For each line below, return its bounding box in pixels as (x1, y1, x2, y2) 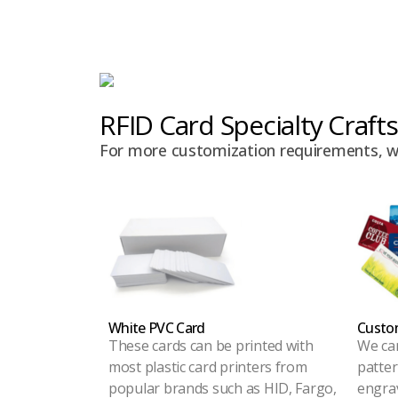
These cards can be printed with (108, 336, 314, 355)
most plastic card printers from (108, 357, 307, 377)
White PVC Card (108, 318, 205, 338)
